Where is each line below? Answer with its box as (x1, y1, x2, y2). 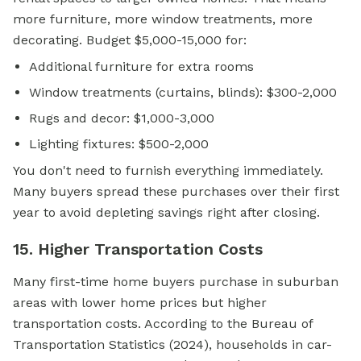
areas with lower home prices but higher (13, 295, 267, 311)
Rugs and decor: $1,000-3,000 (29, 110, 214, 127)
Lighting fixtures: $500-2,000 (29, 136, 209, 152)
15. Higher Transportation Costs (13, 239, 263, 259)
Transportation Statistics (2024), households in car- (13, 337, 332, 353)
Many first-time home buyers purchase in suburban (13, 274, 338, 290)
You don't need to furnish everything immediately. (13, 163, 323, 179)
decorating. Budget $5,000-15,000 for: (13, 32, 247, 48)
